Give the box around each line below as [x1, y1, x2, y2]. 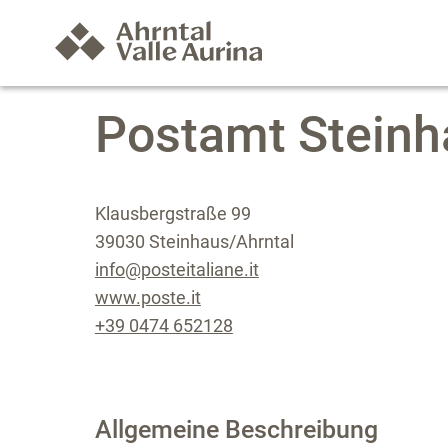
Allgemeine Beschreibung [94, 414, 378, 444]
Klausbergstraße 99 [94, 203, 251, 224]
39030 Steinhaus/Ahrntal [94, 231, 294, 252]
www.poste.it [94, 287, 201, 308]
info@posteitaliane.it [94, 259, 259, 280]
